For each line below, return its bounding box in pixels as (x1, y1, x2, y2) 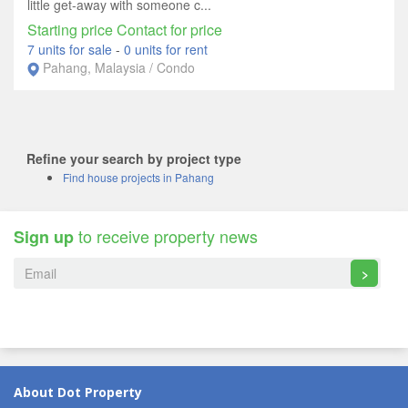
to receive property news (74, 224, 258, 249)
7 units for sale (27, 39, 116, 58)
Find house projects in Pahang (63, 169, 214, 186)
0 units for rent (124, 39, 208, 58)
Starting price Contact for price (27, 18, 222, 40)
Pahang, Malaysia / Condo (43, 57, 195, 76)
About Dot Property (14, 383, 142, 403)
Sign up (14, 225, 74, 250)
